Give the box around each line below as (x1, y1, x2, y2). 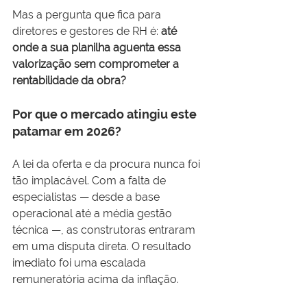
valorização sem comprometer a (12, 58, 182, 71)
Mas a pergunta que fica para (12, 8, 164, 22)
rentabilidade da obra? (12, 74, 126, 88)
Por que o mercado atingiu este (12, 107, 199, 122)
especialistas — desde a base (12, 191, 162, 204)
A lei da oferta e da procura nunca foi (12, 158, 203, 171)
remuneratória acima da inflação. (12, 273, 179, 286)
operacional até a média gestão (12, 207, 175, 221)
